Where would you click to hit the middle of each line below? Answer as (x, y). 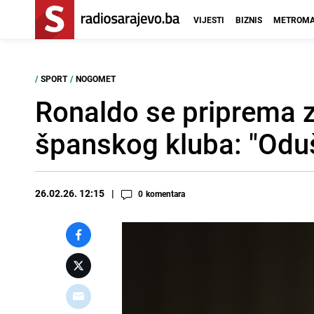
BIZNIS (249, 20)
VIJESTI (209, 20)
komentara (165, 193)
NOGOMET (96, 78)
